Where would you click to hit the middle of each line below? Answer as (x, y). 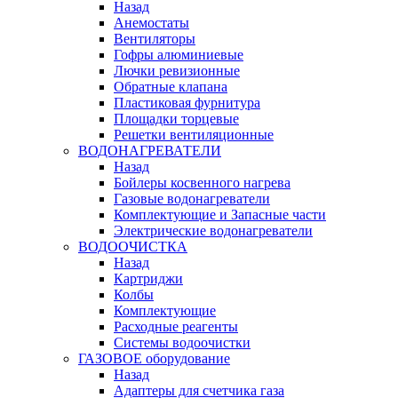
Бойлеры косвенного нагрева (202, 182)
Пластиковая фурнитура (187, 102)
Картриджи (148, 278)
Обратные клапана (171, 86)
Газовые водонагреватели (192, 198)
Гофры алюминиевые (179, 54)
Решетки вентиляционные (194, 134)
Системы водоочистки (182, 342)
